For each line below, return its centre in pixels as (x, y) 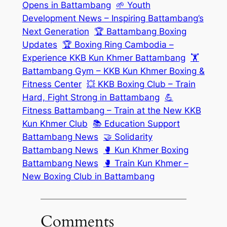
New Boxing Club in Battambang (88, 176)
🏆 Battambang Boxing (140, 31)
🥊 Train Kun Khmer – (146, 163)
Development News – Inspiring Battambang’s (113, 18)
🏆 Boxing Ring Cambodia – (118, 44)
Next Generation (55, 31)
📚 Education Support (136, 123)
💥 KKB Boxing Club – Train (141, 84)
